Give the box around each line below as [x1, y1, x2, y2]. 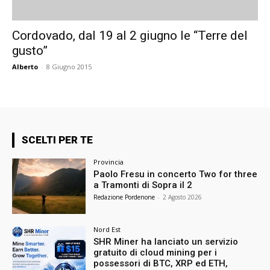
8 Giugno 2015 [46, 62, 92, 72]
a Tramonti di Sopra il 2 [93, 180, 193, 191]
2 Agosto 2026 [163, 193, 202, 202]
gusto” [12, 43, 48, 58]
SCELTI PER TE [22, 134, 93, 146]
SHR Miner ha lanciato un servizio [93, 236, 239, 248]
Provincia [93, 157, 124, 167]
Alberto [12, 62, 38, 72]
